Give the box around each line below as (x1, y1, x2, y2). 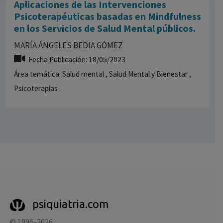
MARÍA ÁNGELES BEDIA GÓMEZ (14, 39, 123, 51)
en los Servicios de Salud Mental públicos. (14, 21, 196, 34)
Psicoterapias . (14, 83, 61, 93)
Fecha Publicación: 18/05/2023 (28, 54, 125, 64)
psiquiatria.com (32, 197, 109, 210)
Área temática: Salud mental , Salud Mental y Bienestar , (14, 69, 191, 79)
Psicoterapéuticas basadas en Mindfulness (14, 9, 201, 22)
